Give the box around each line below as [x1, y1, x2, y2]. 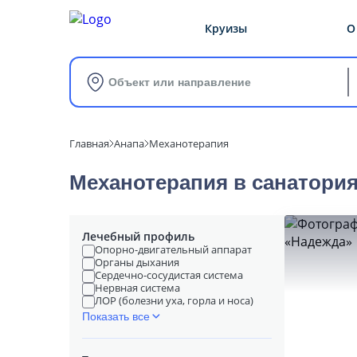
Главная [69, 136, 109, 151]
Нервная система [95, 280, 180, 295]
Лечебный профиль [82, 229, 194, 244]
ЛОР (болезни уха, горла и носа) [95, 293, 253, 308]
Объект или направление [108, 76, 251, 88]
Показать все [82, 310, 150, 323]
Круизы [205, 20, 247, 36]
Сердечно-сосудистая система [95, 268, 243, 282]
